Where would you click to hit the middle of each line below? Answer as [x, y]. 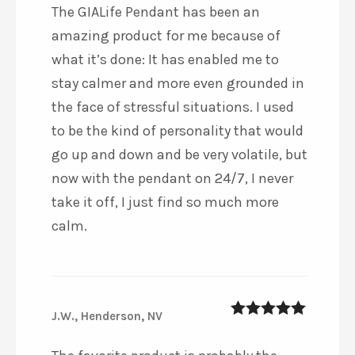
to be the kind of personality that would [177, 130]
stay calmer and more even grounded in [178, 83]
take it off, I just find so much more [165, 202]
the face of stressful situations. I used [173, 107]
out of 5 [262, 328]
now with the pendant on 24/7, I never [172, 178]
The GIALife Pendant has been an [156, 11]
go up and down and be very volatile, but [179, 154]
